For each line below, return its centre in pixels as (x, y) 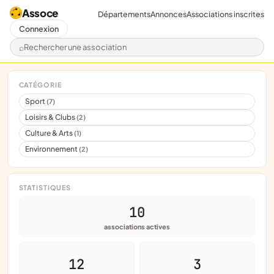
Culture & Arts (50, 133)
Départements (124, 14)
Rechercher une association (82, 53)
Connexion (39, 29)
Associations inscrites (225, 14)
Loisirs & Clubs (51, 117)
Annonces (168, 14)
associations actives (137, 226)
